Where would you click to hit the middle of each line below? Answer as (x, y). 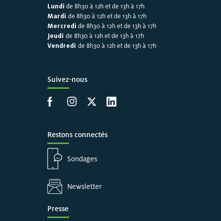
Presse (58, 208)
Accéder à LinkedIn (136, 106)
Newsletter (84, 186)
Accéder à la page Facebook (90, 106)
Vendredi (62, 45)
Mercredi (62, 26)
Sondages (82, 158)
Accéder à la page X (117, 106)
